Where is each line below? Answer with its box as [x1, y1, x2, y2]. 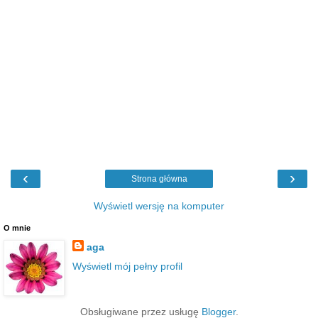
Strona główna [131, 173, 187, 184]
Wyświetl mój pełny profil [72, 260, 182, 272]
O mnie [4, 223, 31, 232]
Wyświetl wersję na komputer [94, 199, 224, 212]
